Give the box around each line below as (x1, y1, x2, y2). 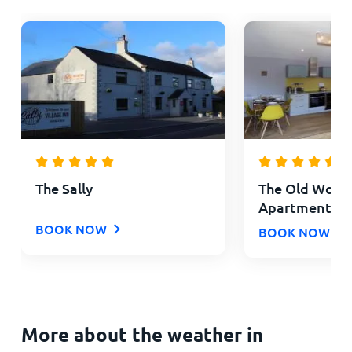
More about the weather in (20, 321, 263, 346)
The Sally (35, 178, 93, 197)
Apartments (258, 197, 338, 216)
